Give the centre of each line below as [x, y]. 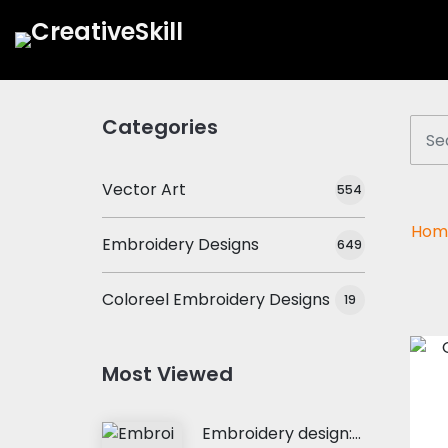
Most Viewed [167, 374]
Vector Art [144, 189]
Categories [160, 127]
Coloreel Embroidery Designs [216, 299]
